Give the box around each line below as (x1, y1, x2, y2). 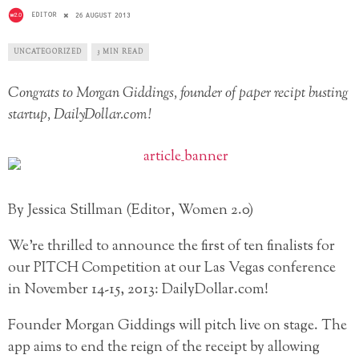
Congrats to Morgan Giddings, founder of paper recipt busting (8, 83, 349, 105)
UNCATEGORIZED (14, 47, 82, 58)
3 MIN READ (97, 47, 143, 58)
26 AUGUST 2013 (75, 11, 131, 20)
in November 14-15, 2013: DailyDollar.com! (8, 280, 268, 301)
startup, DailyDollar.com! (8, 105, 151, 127)
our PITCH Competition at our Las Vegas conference (8, 258, 336, 280)
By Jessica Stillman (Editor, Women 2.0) (8, 200, 253, 222)
